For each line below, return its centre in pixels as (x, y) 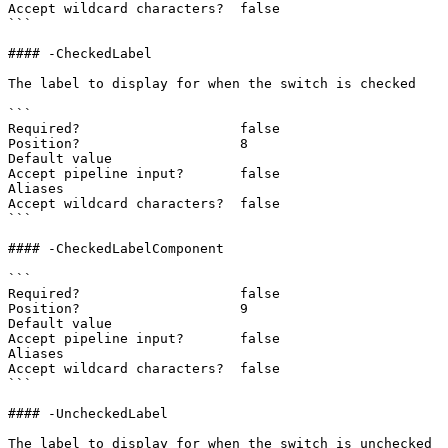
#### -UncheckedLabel (88, 413)
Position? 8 (128, 143)
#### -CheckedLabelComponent (116, 248)
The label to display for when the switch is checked (212, 83)
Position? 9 (128, 308)
